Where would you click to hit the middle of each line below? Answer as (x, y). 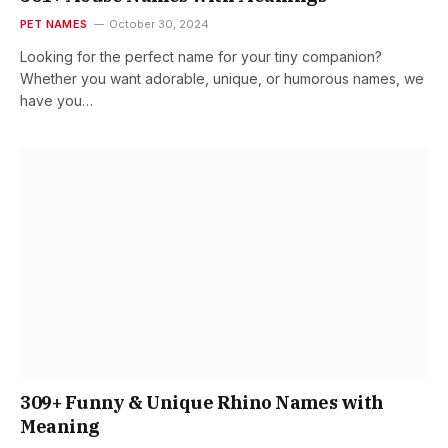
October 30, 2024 (158, 24)
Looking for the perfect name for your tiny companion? (201, 57)
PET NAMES (53, 24)
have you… (56, 101)
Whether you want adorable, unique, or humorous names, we (222, 79)
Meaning (60, 426)
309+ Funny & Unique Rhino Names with (202, 402)
